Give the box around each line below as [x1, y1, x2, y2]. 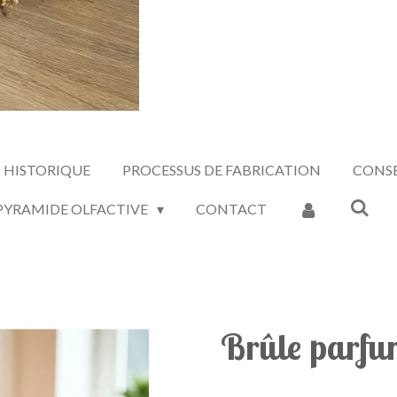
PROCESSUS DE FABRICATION [121, 161, 321, 178]
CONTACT [195, 200, 267, 217]
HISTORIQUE [3, 161, 90, 178]
